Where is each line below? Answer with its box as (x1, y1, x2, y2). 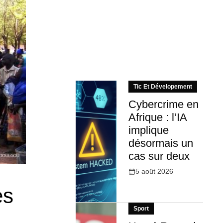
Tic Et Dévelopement (133, 83, 192, 91)
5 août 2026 (135, 167, 173, 176)
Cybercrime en (128, 98, 199, 111)
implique (128, 124, 169, 137)
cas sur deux (128, 150, 190, 163)
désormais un (128, 137, 193, 150)
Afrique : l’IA (128, 111, 187, 124)
